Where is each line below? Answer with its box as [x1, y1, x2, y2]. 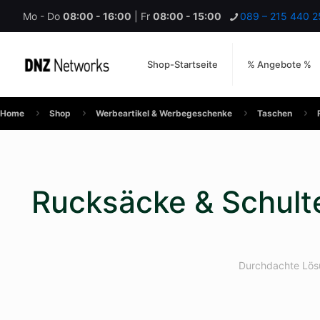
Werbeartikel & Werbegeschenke [95, 108, 232, 119]
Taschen [256, 108, 292, 119]
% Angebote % [247, 59, 312, 70]
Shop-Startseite [147, 59, 219, 70]
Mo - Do [23, 10, 63, 22]
